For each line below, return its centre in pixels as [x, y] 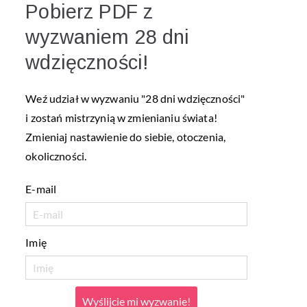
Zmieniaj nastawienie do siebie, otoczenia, [126, 136]
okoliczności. [56, 156]
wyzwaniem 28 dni [108, 37]
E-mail [41, 188]
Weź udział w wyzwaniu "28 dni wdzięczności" [135, 98]
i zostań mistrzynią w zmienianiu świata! [121, 117]
